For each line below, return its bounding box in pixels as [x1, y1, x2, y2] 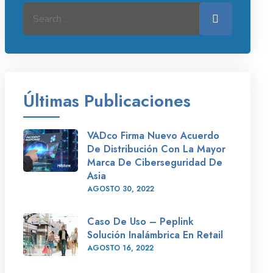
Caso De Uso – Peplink [87, 214, 194, 229]
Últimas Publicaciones [23, 88, 191, 113]
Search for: [22, 5, 67, 18]
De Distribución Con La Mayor [87, 142, 225, 156]
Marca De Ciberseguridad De [87, 155, 222, 169]
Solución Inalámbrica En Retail [87, 228, 223, 242]
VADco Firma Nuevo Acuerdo [87, 129, 219, 143]
